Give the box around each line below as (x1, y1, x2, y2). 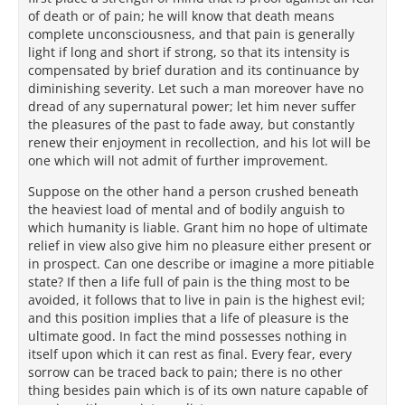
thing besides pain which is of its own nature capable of (28, 381, 368, 399)
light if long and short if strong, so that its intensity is (28, 43, 350, 61)
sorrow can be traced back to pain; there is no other (28, 363, 343, 381)
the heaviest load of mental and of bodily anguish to (28, 201, 344, 218)
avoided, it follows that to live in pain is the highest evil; (28, 291, 365, 308)
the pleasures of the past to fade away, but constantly (28, 116, 354, 133)
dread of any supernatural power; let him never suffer (28, 98, 356, 115)
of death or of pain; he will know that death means (28, 7, 334, 24)
